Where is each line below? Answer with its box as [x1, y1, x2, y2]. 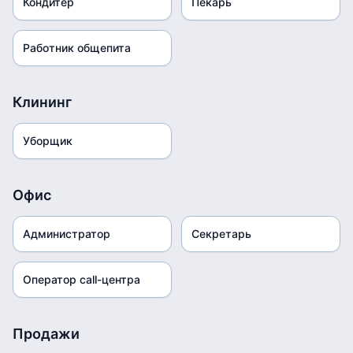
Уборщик [23, 134, 72, 147]
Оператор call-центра [23, 273, 140, 286]
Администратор [23, 227, 110, 240]
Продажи [13, 325, 80, 342]
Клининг [13, 94, 72, 110]
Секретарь [191, 227, 251, 240]
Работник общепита [23, 41, 131, 54]
